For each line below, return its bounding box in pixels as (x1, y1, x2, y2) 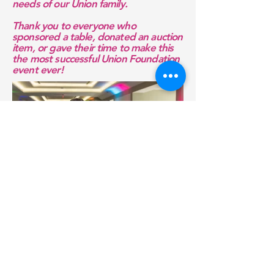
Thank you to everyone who (12, 20, 136, 32)
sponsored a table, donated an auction (12, 31, 183, 43)
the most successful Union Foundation (12, 53, 180, 65)
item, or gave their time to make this (12, 42, 174, 54)
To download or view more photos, (21, 258, 175, 270)
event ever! (12, 64, 63, 76)
